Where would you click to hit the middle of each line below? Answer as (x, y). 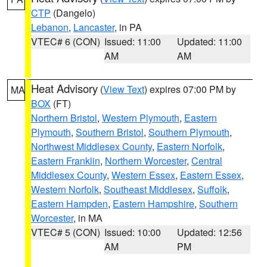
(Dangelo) (73, 13)
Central (207, 161)
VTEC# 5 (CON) (66, 232)
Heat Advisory (64, 88)
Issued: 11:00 (132, 41)
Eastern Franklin (66, 161)
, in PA (128, 27)
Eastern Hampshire (153, 204)
